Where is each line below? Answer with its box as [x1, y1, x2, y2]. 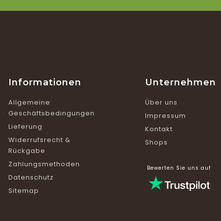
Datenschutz [8, 173, 54, 183]
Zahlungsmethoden [8, 159, 80, 169]
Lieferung [8, 122, 42, 132]
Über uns [145, 98, 178, 108]
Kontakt [145, 124, 173, 134]
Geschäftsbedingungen [8, 109, 95, 118]
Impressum [145, 111, 186, 121]
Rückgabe [8, 146, 45, 156]
